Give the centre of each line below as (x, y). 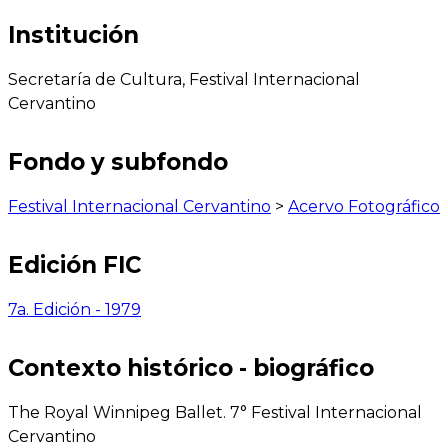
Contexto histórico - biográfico (191, 368)
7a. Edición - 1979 (74, 309)
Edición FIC (74, 264)
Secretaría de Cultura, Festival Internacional (184, 79)
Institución (73, 34)
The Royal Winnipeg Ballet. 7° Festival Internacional (215, 413)
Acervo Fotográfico (364, 206)
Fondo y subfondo (118, 161)
